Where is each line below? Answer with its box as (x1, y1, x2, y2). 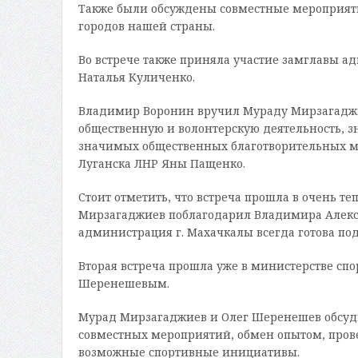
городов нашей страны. (78, 18, 215, 34)
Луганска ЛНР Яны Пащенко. (78, 156, 245, 172)
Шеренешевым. (78, 276, 169, 292)
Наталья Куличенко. (78, 70, 195, 86)
